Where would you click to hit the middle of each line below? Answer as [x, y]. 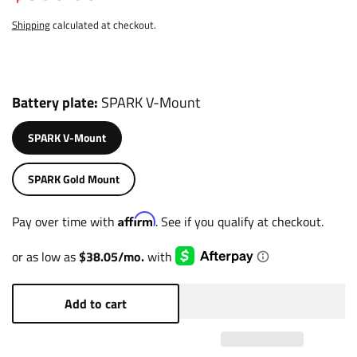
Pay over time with [65, 222]
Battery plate [53, 102]
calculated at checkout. [103, 25]
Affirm [137, 219]
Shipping [31, 25]
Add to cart [96, 304]
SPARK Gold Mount [91, 179]
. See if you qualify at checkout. [239, 222]
